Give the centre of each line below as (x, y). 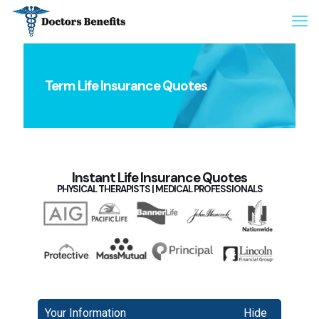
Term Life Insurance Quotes (126, 86)
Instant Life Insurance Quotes (159, 178)
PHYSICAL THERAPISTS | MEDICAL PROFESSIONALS (159, 189)
